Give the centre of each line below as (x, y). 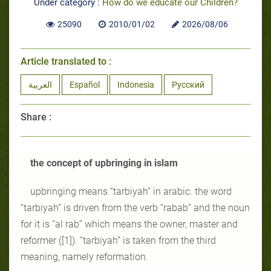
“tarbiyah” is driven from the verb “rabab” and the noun (135, 207)
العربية (40, 84)
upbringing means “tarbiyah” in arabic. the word (131, 191)
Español (85, 84)
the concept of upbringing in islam (104, 163)
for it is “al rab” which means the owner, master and (129, 224)
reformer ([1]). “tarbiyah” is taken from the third (118, 240)
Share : (36, 117)
